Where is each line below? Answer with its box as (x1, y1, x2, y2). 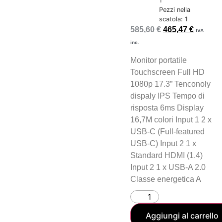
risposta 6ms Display (130, 104, 204, 112)
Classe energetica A (130, 175, 201, 184)
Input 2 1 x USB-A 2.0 (130, 163, 206, 172)
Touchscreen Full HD (130, 68, 205, 77)
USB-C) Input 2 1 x (130, 139, 196, 148)
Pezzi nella (159, 5, 190, 13)
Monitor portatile (130, 56, 187, 65)
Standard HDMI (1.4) (130, 151, 203, 160)
